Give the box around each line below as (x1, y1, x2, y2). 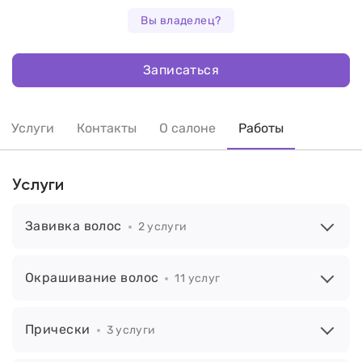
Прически (25, 322, 90, 338)
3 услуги (106, 323, 156, 338)
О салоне (159, 120, 216, 137)
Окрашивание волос (25, 270, 159, 286)
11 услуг (175, 271, 221, 286)
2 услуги (137, 220, 187, 234)
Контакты (77, 120, 137, 137)
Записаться (142, 62, 220, 78)
